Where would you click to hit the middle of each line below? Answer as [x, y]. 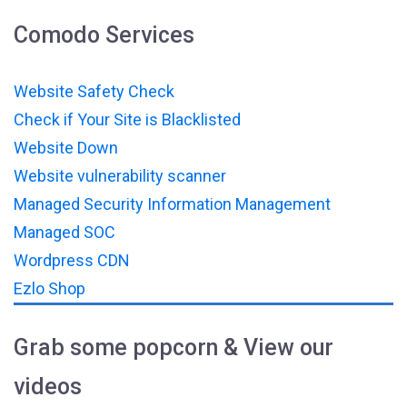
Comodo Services [104, 35]
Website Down [66, 147]
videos [48, 386]
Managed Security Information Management [172, 203]
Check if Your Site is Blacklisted [127, 119]
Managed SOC [65, 232]
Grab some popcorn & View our [174, 347]
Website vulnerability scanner [120, 175]
